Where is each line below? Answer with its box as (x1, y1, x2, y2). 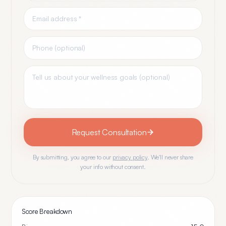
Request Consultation (71, 127, 147, 137)
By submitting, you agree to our (32, 153, 111, 161)
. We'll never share (147, 153, 194, 161)
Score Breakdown (22, 207, 73, 215)
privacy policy (112, 153, 147, 161)
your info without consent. (80, 163, 146, 171)
